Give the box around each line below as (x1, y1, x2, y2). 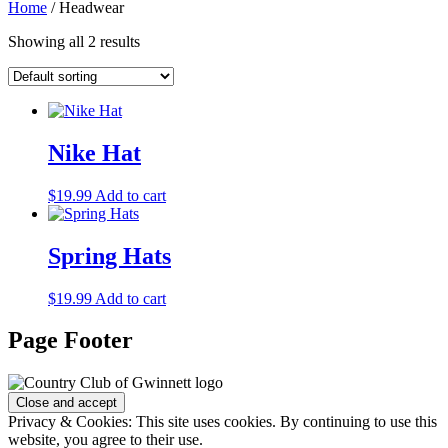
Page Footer (8, 327, 133, 354)
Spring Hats (48, 242, 171, 269)
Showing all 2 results (8, 32, 140, 50)
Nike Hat (48, 139, 141, 166)
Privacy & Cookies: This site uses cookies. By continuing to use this (8, 413, 437, 431)
